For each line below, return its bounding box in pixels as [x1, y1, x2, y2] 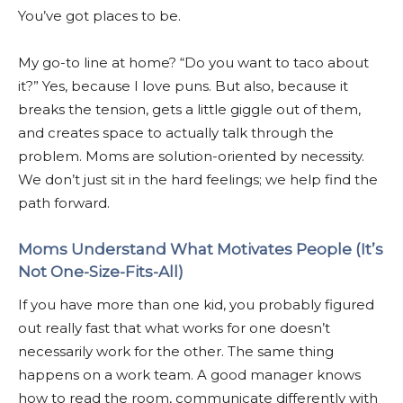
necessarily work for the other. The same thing [18, 342, 334, 360]
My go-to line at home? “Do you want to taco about [18, 53, 369, 71]
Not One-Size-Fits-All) [18, 262, 184, 281]
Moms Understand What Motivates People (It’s [18, 239, 383, 258]
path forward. [18, 193, 110, 211]
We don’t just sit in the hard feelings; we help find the [18, 170, 378, 188]
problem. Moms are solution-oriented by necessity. [18, 147, 364, 165]
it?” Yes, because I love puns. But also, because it [18, 76, 348, 94]
